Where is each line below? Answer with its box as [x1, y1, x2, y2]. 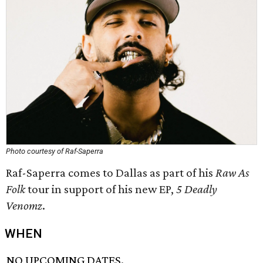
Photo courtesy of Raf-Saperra [6, 147, 103, 156]
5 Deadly [176, 182, 217, 196]
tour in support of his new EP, [28, 182, 176, 196]
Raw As [215, 166, 249, 180]
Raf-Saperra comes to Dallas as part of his [6, 166, 215, 180]
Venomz [6, 198, 42, 213]
